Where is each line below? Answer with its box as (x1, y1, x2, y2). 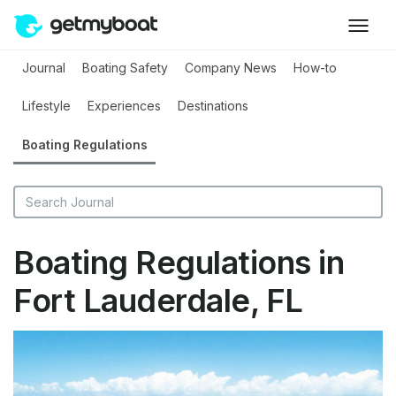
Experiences (87, 98, 161, 114)
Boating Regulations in (13, 243, 344, 283)
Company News (184, 60, 277, 76)
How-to (293, 60, 338, 76)
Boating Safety (81, 60, 168, 76)
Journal (21, 60, 65, 76)
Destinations (177, 98, 248, 114)
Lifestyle (21, 98, 71, 114)
